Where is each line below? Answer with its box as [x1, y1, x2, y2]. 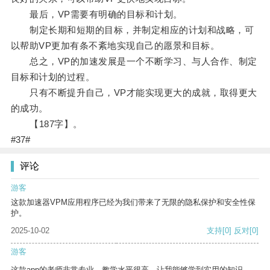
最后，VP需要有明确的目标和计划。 [10, 9, 183, 20]
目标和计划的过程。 [10, 72, 95, 83]
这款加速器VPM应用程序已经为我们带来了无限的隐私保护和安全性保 [11, 198, 256, 207]
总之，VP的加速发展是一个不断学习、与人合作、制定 [10, 56, 257, 67]
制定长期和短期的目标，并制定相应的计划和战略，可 [10, 25, 254, 36]
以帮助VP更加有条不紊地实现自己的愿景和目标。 [10, 40, 220, 51]
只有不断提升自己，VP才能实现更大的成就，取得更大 [10, 87, 257, 98]
